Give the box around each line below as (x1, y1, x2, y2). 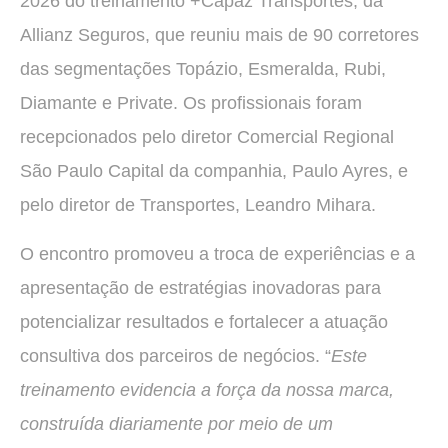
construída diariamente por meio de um (20, 413, 333, 434)
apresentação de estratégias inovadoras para (20, 277, 381, 298)
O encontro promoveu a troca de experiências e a (20, 243, 415, 264)
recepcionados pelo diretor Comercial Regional (20, 127, 394, 148)
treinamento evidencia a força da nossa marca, (20, 379, 394, 400)
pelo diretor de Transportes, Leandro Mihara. (20, 195, 376, 216)
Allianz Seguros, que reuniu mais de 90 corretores (20, 25, 419, 46)
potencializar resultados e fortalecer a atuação (20, 311, 388, 332)
